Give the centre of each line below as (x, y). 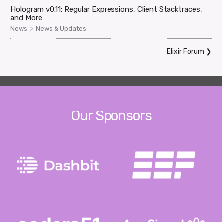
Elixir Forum (185, 51)
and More (27, 18)
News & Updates (61, 28)
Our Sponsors (111, 115)
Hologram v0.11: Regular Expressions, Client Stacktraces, (107, 9)
